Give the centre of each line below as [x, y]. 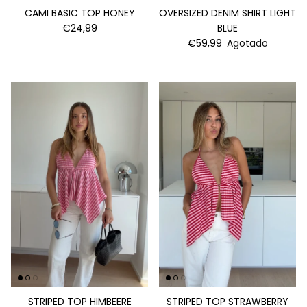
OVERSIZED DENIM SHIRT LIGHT [228, 13]
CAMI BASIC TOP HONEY [79, 13]
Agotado [247, 44]
